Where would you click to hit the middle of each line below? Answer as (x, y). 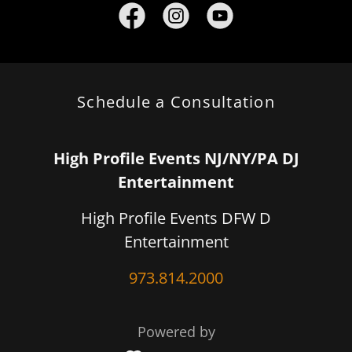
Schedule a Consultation (176, 102)
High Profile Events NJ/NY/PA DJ (176, 158)
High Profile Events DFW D (176, 218)
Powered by (176, 332)
